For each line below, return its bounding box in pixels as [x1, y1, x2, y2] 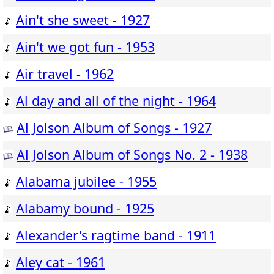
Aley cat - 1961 [16, 253, 105, 272]
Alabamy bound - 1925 [16, 199, 154, 218]
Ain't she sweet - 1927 [16, 11, 150, 29]
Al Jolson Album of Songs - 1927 [17, 119, 212, 137]
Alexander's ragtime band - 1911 [16, 226, 216, 245]
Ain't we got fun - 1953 [16, 38, 155, 56]
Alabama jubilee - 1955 [16, 172, 157, 191]
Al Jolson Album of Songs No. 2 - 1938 [17, 146, 248, 164]
